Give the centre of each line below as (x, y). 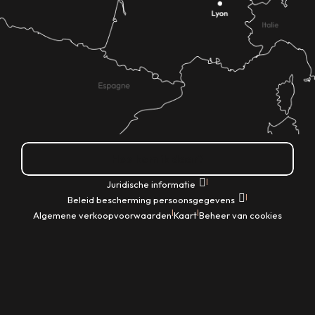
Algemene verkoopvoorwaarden (102, 216)
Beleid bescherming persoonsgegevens (152, 200)
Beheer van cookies (240, 216)
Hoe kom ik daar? (157, 159)
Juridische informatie (152, 185)
